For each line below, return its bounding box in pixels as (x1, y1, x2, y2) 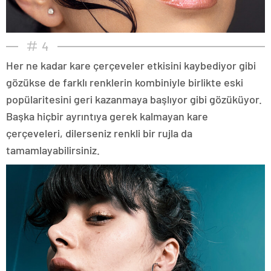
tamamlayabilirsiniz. (6, 143, 100, 157)
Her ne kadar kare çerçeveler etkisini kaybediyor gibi (6, 58, 256, 72)
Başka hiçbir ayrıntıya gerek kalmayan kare (6, 109, 208, 123)
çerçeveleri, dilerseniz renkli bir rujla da (6, 126, 192, 140)
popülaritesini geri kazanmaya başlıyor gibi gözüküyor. (6, 92, 262, 106)
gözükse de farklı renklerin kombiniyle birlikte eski (6, 75, 243, 89)
